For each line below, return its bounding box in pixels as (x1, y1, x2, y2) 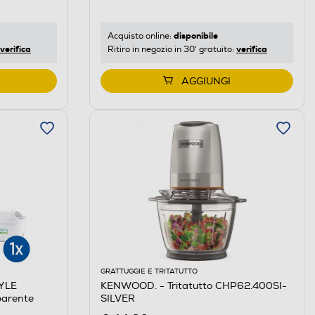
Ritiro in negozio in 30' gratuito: (107, 44, 236, 55)
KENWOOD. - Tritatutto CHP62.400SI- (100, 279, 287, 292)
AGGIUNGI (181, 75, 231, 87)
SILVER (100, 292, 135, 304)
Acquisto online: (107, 30, 174, 41)
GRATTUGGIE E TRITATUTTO (100, 266, 198, 276)
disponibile (173, 30, 218, 41)
